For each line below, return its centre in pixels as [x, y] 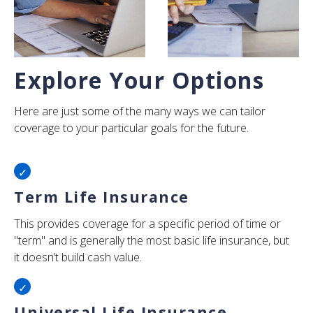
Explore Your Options [139, 80]
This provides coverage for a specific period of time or [147, 224]
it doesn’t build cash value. [78, 257]
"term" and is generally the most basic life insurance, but [152, 240]
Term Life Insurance [102, 197]
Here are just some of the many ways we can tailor [140, 111]
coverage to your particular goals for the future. [131, 128]
